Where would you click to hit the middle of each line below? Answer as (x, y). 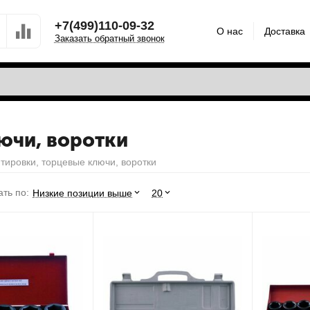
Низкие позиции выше (82, 193)
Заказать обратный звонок (109, 38)
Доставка (285, 31)
